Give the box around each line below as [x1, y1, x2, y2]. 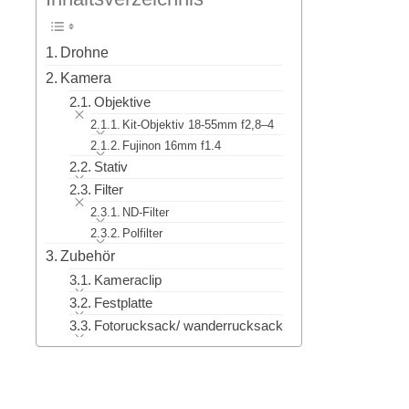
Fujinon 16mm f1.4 [122, 138, 222, 152]
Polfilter [122, 225, 163, 240]
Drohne [60, 43, 110, 60]
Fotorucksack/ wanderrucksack [93, 318, 283, 333]
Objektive [93, 94, 151, 110]
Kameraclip [93, 272, 162, 288]
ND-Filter [122, 204, 170, 219]
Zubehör [60, 246, 116, 264]
